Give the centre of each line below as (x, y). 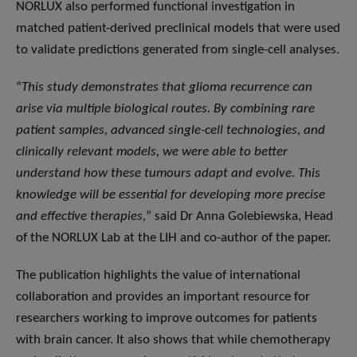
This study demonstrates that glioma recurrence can (167, 87)
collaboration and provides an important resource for (163, 296)
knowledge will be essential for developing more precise (171, 194)
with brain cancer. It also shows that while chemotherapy (173, 339)
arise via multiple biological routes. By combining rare (165, 108)
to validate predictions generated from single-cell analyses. (178, 49)
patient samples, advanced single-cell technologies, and (171, 130)
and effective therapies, (81, 216)
